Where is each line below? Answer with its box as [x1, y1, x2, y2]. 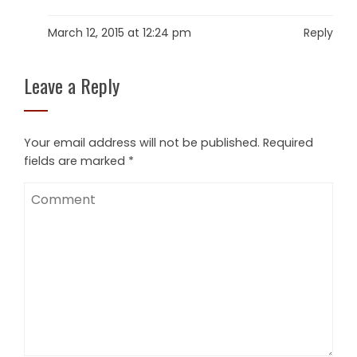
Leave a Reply [24, 71, 120, 100]
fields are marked [24, 153, 128, 169]
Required [263, 135, 313, 151]
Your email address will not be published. [24, 135, 260, 151]
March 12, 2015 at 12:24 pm [48, 25, 191, 41]
